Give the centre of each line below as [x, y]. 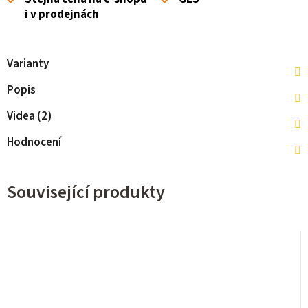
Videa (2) [29, 117]
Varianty [28, 64]
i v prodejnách [62, 15]
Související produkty [86, 192]
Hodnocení [34, 143]
